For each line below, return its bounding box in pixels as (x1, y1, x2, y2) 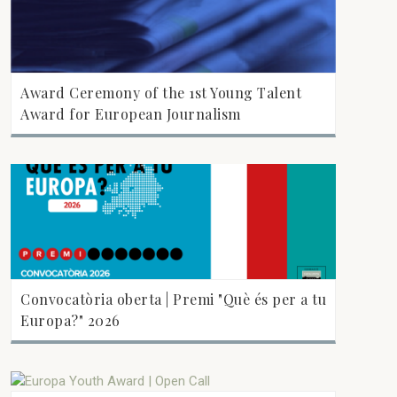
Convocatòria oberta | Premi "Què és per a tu (20, 289, 327, 308)
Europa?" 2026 (20, 310, 121, 330)
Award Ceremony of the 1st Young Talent (20, 82, 302, 102)
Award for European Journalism (20, 104, 241, 123)
